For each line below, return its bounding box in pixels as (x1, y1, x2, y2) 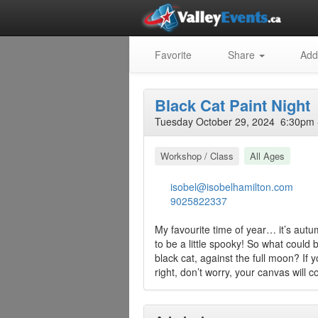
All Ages (249, 149, 285, 163)
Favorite (152, 48, 192, 62)
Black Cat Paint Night (155, 94, 310, 116)
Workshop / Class (160, 149, 234, 163)
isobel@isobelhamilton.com (170, 180, 294, 194)
